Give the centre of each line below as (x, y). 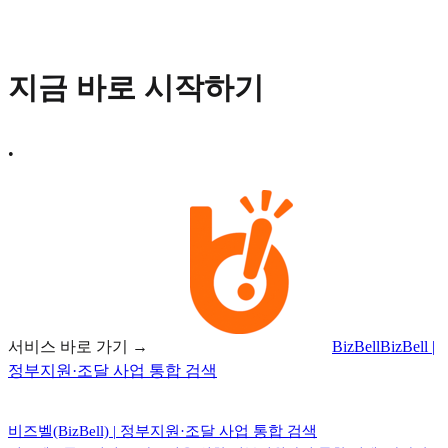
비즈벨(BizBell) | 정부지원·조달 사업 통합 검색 (162, 430)
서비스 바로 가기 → (80, 346)
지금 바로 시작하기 (136, 87)
